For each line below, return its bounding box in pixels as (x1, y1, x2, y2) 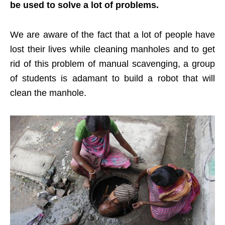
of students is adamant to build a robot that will (10, 73, 215, 83)
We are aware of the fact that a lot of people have (10, 30, 215, 40)
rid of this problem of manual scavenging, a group (10, 59, 215, 69)
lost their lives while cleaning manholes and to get (10, 44, 215, 54)
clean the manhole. (10, 88, 86, 98)
